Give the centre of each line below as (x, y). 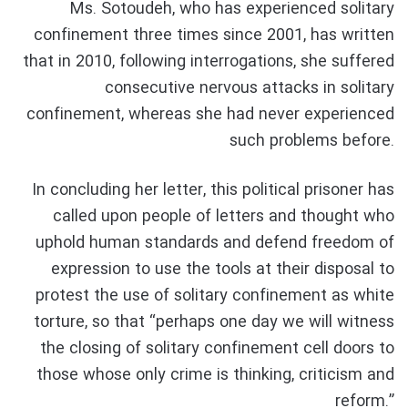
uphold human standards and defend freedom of (215, 244)
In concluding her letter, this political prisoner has (213, 191)
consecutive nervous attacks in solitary (250, 89)
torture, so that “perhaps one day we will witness (214, 323)
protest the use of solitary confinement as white (215, 296)
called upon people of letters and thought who (224, 217)
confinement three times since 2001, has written (214, 36)
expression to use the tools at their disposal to (223, 270)
